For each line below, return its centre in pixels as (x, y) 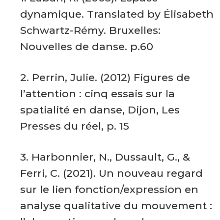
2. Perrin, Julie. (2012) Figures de (105, 77)
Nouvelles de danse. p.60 (87, 46)
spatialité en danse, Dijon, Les (100, 110)
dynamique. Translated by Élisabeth (117, 14)
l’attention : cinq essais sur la (98, 93)
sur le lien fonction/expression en (110, 189)
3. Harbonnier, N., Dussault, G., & (105, 157)
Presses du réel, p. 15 (75, 126)
